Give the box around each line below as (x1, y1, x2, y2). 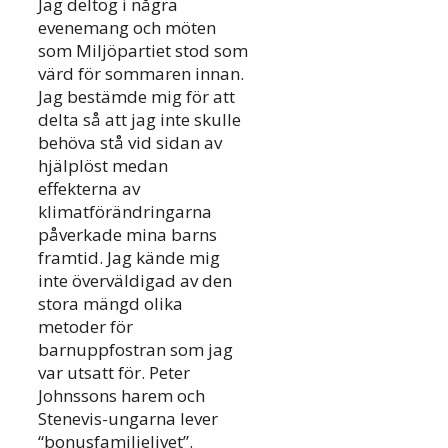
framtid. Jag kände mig (38, 246, 220, 270)
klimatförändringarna (38, 200, 212, 224)
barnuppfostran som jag (38, 338, 233, 362)
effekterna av (38, 177, 140, 201)
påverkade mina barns (38, 223, 217, 247)
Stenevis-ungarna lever (38, 407, 218, 431)
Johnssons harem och (38, 384, 205, 408)
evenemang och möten (38, 16, 216, 40)
